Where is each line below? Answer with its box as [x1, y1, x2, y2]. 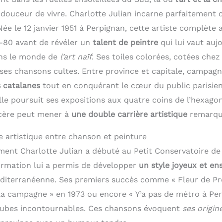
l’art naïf [59, 52, 92, 62]
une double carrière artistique [71, 110, 187, 119]
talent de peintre [92, 38, 158, 48]
